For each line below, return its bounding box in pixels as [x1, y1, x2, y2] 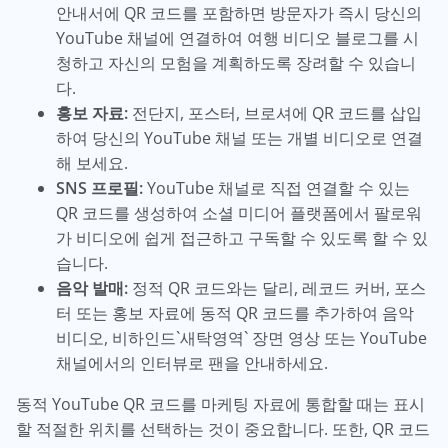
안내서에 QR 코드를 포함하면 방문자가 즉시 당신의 [56, 2, 422, 25]
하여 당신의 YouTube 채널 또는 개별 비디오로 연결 [56, 127, 423, 150]
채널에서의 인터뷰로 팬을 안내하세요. [56, 352, 328, 375]
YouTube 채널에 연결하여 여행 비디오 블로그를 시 [56, 27, 419, 50]
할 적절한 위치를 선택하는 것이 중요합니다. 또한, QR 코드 [16, 418, 430, 441]
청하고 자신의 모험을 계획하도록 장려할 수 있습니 [56, 52, 416, 75]
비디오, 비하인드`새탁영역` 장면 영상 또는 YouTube [56, 327, 427, 350]
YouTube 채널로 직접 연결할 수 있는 [143, 177, 410, 200]
